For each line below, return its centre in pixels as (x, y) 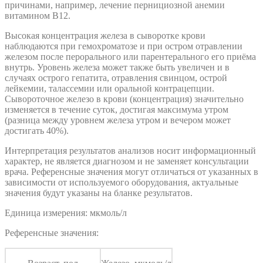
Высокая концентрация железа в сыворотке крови (105, 36)
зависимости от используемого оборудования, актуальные (122, 183)
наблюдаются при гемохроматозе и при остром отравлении (124, 46)
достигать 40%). (37, 131)
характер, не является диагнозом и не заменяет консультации (127, 161)
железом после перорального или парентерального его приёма (130, 57)
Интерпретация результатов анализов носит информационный (130, 151)
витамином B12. (38, 16)
